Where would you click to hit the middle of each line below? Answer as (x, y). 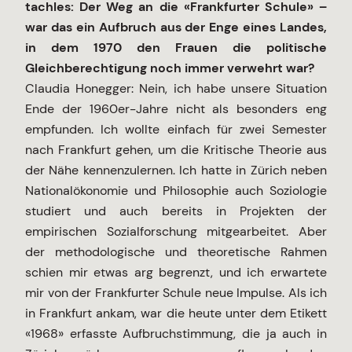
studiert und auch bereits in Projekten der (176, 211)
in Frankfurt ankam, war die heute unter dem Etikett (176, 313)
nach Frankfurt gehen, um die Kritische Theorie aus (176, 150)
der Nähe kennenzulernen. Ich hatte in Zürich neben (176, 170)
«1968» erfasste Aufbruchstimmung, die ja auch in (176, 334)
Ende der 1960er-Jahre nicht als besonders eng (176, 109)
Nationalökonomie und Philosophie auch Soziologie (176, 191)
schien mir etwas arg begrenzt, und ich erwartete (176, 273)
